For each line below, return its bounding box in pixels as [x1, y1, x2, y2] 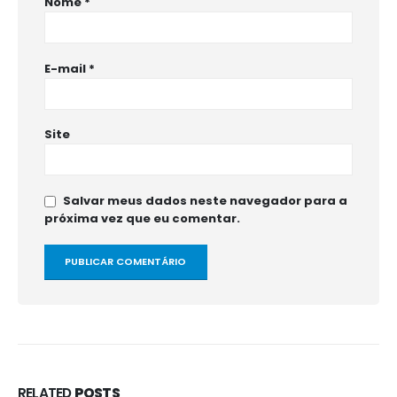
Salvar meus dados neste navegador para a [63, 192, 347, 210]
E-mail [44, 59, 89, 77]
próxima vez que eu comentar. [44, 210, 240, 228]
